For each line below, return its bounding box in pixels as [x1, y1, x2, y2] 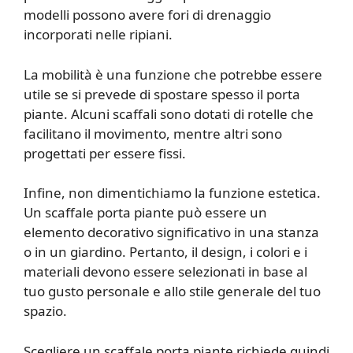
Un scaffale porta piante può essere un [24, 203, 267, 222]
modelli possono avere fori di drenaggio [24, 6, 271, 24]
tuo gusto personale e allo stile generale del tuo [24, 282, 321, 301]
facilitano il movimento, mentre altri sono [24, 124, 282, 143]
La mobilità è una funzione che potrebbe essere [24, 65, 322, 84]
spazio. [24, 302, 67, 321]
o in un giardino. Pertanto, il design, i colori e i [24, 243, 307, 262]
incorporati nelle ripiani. [24, 25, 173, 44]
